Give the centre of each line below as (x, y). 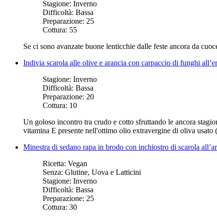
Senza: (54, 172)
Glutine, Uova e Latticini (103, 172)
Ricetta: (55, 163)
